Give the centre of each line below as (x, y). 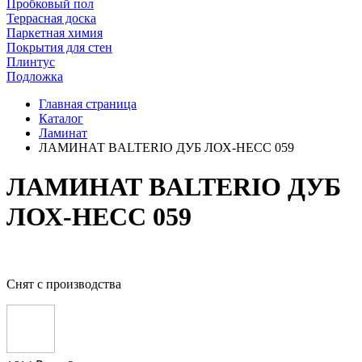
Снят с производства (64, 284)
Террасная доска (51, 18)
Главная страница (88, 104)
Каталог (61, 118)
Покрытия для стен (59, 47)
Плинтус (31, 62)
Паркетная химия (55, 33)
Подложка (35, 76)
